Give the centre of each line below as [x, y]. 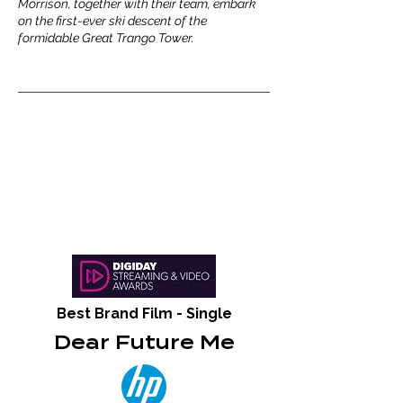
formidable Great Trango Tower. [106, 38]
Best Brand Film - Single [144, 313]
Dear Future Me [144, 343]
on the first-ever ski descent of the [112, 21]
